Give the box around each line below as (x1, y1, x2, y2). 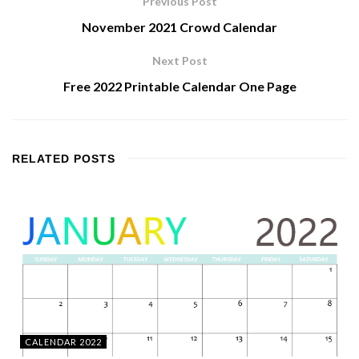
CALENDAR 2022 (25, 337, 102, 348)
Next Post (151, 54, 208, 68)
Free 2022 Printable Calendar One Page (63, 79, 296, 95)
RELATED (12, 152, 70, 166)
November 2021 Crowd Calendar (82, 19, 277, 35)
